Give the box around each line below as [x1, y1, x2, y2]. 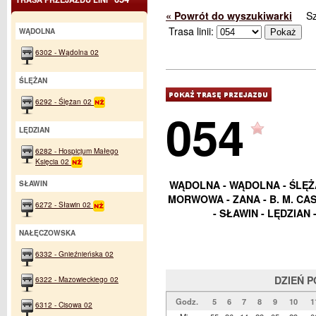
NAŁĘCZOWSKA [19, 228, 75, 238]
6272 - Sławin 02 [35, 199, 93, 210]
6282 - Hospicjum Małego [35, 145, 119, 156]
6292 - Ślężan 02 [35, 96, 94, 107]
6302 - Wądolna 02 [35, 47, 99, 57]
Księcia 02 [35, 156, 71, 166]
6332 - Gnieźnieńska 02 [35, 248, 114, 260]
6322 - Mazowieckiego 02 [35, 274, 119, 285]
